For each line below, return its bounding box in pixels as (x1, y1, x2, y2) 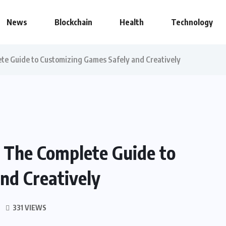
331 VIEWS (11, 203, 46, 212)
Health (120, 17, 144, 27)
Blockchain (54, 17, 92, 27)
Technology (171, 17, 213, 27)
